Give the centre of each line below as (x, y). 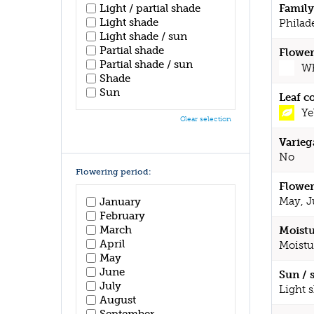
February (122, 216)
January (120, 202)
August (118, 300)
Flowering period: (114, 172)
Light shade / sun (143, 36)
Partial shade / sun (146, 64)
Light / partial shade (150, 8)
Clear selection (206, 119)
